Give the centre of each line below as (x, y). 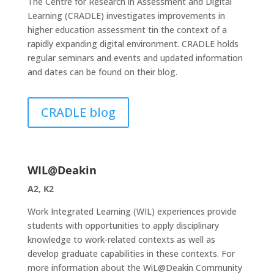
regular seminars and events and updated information (135, 58)
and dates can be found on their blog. (102, 72)
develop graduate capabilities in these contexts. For (131, 254)
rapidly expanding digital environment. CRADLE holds (133, 44)
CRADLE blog (78, 112)
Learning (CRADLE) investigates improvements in (126, 16)
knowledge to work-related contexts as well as (121, 239)
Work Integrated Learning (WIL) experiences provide (132, 211)
